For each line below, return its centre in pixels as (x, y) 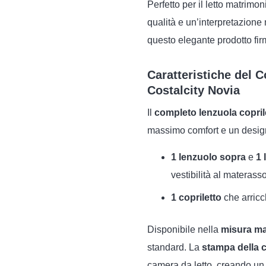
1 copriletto (196, 197)
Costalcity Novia (194, 90)
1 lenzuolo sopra (208, 157)
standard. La (175, 247)
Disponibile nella (184, 229)
